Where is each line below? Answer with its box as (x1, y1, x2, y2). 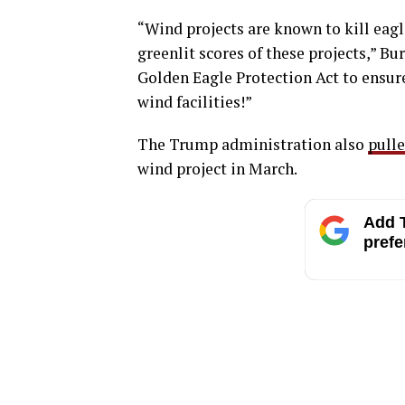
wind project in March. (137, 158, 297, 180)
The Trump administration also (137, 134, 368, 155)
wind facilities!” (137, 91, 252, 113)
